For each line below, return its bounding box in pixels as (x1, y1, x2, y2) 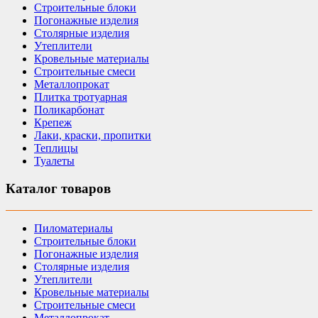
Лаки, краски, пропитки (34, 129, 151, 142)
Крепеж (34, 116, 72, 129)
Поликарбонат (34, 104, 104, 116)
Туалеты (34, 155, 75, 168)
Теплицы (34, 142, 78, 155)
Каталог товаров (6, 180, 111, 196)
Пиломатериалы (34, 221, 113, 234)
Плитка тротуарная (34, 91, 127, 104)
